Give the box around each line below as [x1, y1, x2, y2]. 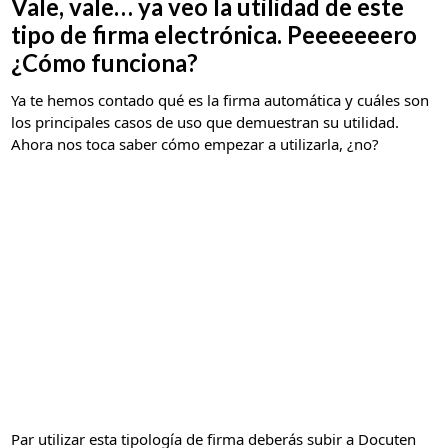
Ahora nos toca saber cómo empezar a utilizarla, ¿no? [11, 134, 380, 155]
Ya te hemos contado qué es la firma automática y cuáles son [11, 90, 430, 111]
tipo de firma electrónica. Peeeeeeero [11, 20, 418, 50]
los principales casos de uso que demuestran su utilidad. [11, 112, 400, 133]
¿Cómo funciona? [11, 48, 199, 78]
